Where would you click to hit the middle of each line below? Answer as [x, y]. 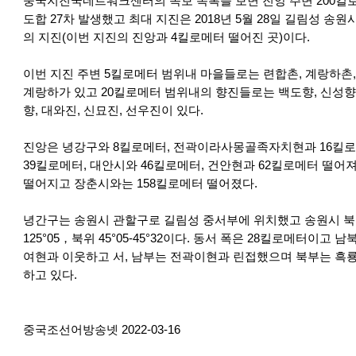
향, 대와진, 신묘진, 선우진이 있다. [113, 110]
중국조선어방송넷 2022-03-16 [101, 330]
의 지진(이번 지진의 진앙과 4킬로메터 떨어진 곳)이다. [166, 37]
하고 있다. [50, 275]
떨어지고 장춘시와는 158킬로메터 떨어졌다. [143, 184]
